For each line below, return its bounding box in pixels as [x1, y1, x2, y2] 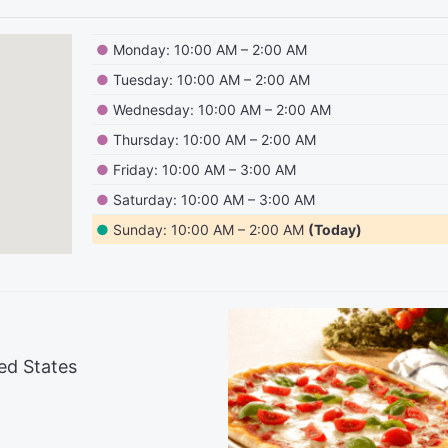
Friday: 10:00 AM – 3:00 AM [113, 161, 297, 178]
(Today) [308, 221, 363, 238]
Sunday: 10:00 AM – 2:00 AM [113, 221, 305, 238]
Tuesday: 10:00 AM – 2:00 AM [113, 71, 311, 88]
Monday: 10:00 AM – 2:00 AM [113, 41, 308, 58]
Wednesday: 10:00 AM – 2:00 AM [113, 101, 332, 118]
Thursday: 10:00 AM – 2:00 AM [113, 131, 317, 148]
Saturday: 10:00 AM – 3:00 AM [113, 191, 316, 208]
